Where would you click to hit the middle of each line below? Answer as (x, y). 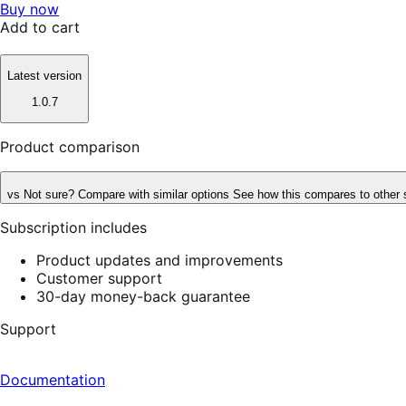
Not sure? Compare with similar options (128, 194)
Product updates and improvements (159, 260)
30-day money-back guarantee (143, 296)
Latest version (44, 76)
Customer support (99, 278)
